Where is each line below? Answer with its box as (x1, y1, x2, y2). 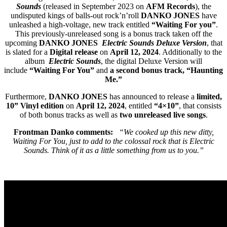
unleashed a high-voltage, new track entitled (9, 20, 149, 29)
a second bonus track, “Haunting (110, 65, 223, 74)
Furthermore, (5, 92, 49, 101)
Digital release (49, 47, 98, 56)
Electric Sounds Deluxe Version (101, 38, 207, 47)
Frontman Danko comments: (13, 127, 115, 136)
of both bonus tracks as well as (19, 110, 120, 119)
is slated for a (5, 47, 50, 56)
